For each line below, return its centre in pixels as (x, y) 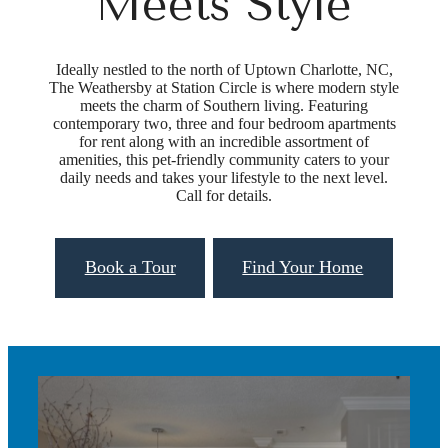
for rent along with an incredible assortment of (224, 142)
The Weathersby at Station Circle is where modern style (224, 88)
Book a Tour (130, 267)
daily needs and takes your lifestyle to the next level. (224, 178)
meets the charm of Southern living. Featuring (224, 106)
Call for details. (224, 196)
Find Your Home (303, 267)
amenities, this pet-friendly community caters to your (224, 160)
